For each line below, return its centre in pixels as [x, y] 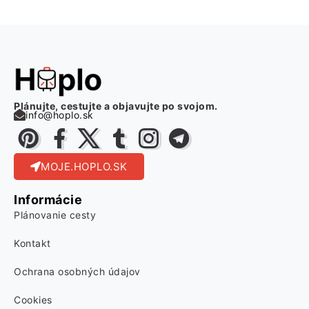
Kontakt [32, 243]
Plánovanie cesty [55, 215]
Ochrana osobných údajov [77, 271]
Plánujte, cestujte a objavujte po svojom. [116, 106]
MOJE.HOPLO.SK [84, 167]
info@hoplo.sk [60, 115]
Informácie [48, 200]
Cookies [33, 300]
